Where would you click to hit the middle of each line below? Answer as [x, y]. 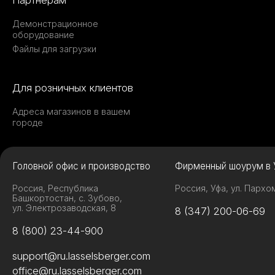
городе [28, 123]
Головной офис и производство [81, 166]
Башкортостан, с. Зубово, [67, 198]
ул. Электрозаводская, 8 [64, 208]
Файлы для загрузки [54, 49]
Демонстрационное [55, 24]
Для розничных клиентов [73, 88]
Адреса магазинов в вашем [71, 112]
